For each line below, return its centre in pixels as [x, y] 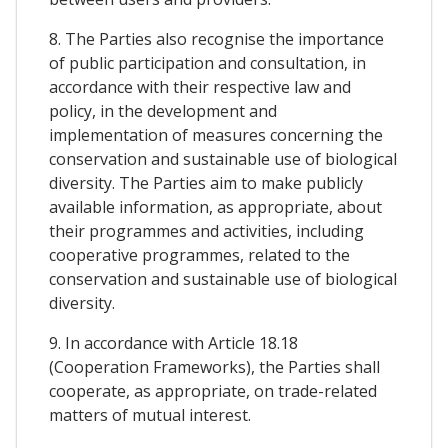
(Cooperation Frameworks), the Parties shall [214, 367]
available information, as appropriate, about [215, 207]
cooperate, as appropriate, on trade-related [213, 391]
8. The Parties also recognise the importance [216, 39]
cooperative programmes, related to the [199, 255]
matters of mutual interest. [150, 415]
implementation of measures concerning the [216, 135]
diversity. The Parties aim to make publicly [206, 183]
